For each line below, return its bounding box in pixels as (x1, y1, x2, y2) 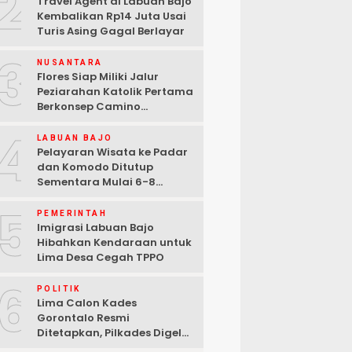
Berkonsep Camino (37, 99, 141, 115)
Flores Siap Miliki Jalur (37, 69, 159, 85)
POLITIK (37, 284, 81, 294)
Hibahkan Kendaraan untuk (37, 235, 192, 251)
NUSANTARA (37, 58, 103, 68)
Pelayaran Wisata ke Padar (37, 145, 188, 160)
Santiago (37, 114, 90, 130)
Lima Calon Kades (37, 295, 137, 311)
